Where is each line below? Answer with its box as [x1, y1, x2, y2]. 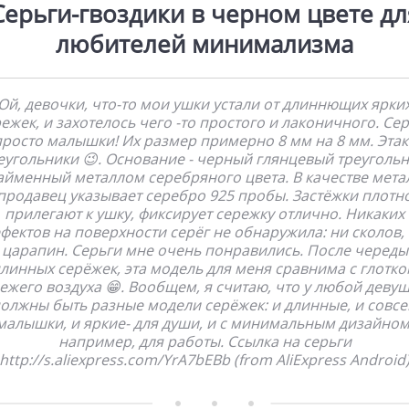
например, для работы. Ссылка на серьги [58, 330, 351, 351]
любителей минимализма [56, 26, 353, 60]
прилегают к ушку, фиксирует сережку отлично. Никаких [5, 203, 404, 224]
